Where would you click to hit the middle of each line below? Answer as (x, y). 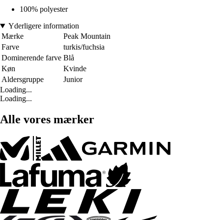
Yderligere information (43, 26)
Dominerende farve (31, 58)
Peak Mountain (87, 36)
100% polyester (44, 9)
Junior (73, 80)
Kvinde (75, 69)
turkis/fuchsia (84, 47)
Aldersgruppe (23, 80)
